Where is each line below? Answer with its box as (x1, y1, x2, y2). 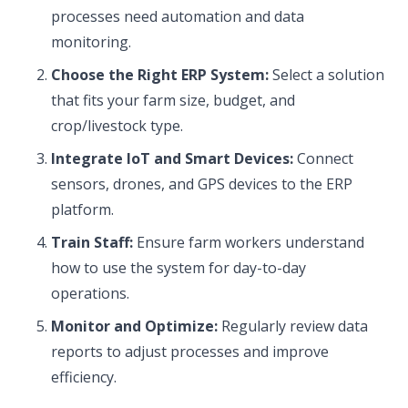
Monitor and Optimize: (51, 316, 218, 336)
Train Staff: (51, 232, 133, 252)
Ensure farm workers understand (133, 232, 364, 252)
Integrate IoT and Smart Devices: (51, 148, 293, 168)
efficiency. (51, 367, 117, 387)
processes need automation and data (51, 6, 304, 26)
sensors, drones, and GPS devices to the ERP (51, 174, 352, 194)
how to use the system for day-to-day (51, 258, 306, 278)
